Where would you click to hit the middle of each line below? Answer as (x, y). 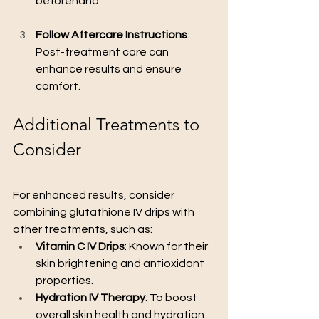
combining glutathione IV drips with (105, 212)
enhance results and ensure (110, 69)
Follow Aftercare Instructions (111, 35)
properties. (64, 280)
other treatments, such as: (83, 229)
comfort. (58, 86)
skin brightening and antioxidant (121, 263)
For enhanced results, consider (95, 195)
